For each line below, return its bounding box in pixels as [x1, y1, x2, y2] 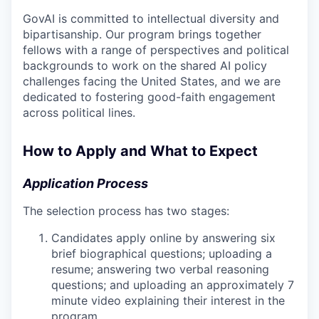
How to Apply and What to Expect [23, 142, 258, 159]
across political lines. [23, 105, 135, 120]
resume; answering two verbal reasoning [51, 261, 269, 276]
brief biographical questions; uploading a [51, 246, 272, 261]
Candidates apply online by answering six [51, 230, 276, 245]
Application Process [23, 175, 148, 191]
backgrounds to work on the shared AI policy [23, 58, 267, 73]
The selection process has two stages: [23, 203, 229, 218]
